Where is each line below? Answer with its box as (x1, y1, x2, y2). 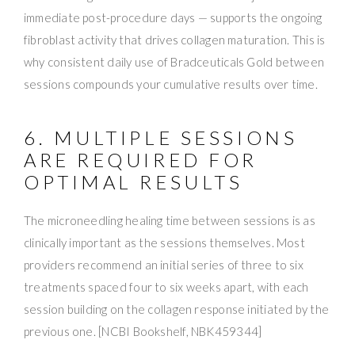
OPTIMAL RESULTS (24, 170, 243, 193)
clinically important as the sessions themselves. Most (24, 235, 305, 250)
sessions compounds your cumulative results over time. (24, 76, 318, 91)
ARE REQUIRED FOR (24, 147, 258, 171)
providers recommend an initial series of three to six (24, 257, 303, 272)
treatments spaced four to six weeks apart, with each (24, 279, 309, 294)
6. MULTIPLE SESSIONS (24, 125, 298, 149)
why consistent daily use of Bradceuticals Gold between (24, 54, 325, 69)
